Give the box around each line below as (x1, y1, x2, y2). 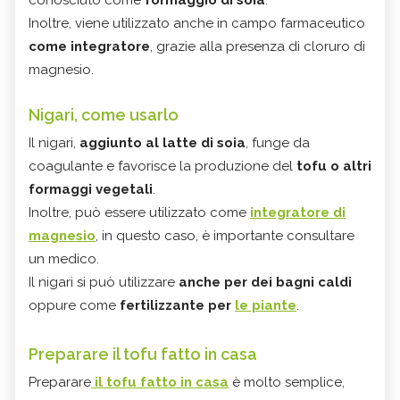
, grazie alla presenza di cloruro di (150, 38, 365, 55)
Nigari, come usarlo (29, 105, 179, 125)
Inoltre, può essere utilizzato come (29, 204, 250, 221)
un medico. (29, 251, 99, 268)
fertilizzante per (120, 297, 235, 314)
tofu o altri (296, 158, 371, 175)
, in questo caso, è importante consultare (96, 228, 354, 245)
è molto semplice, (229, 374, 345, 391)
